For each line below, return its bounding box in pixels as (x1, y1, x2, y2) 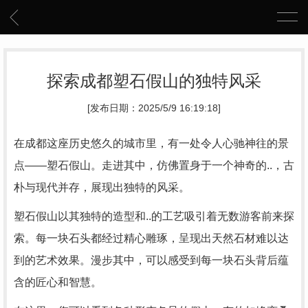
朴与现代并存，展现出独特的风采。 (14, 181, 190, 193)
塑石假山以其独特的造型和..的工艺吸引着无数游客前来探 (14, 210, 294, 222)
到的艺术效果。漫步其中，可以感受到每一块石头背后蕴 (14, 254, 289, 266)
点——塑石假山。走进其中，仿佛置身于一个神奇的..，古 (14, 159, 294, 171)
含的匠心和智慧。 (14, 276, 102, 288)
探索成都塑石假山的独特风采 (47, 71, 261, 90)
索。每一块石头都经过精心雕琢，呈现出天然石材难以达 (14, 232, 289, 244)
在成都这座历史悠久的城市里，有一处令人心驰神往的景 (14, 137, 289, 149)
